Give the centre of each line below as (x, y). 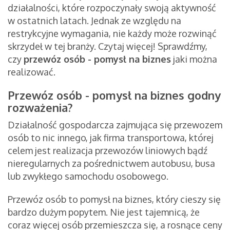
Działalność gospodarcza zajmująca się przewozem (115, 125)
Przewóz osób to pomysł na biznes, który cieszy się (114, 199)
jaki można (194, 59)
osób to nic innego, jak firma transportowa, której (111, 138)
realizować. (32, 72)
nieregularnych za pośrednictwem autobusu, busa (111, 164)
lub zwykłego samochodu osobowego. (89, 176)
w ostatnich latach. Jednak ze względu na (94, 21)
